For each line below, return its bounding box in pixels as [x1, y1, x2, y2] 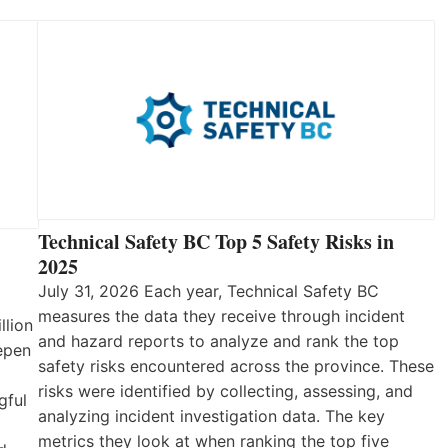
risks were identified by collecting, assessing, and [38, 380, 413, 401]
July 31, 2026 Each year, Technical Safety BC [38, 280, 379, 301]
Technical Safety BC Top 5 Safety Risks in [38, 226, 394, 256]
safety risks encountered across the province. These [38, 355, 434, 376]
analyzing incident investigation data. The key [38, 405, 385, 426]
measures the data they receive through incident [38, 305, 405, 326]
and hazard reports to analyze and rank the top [38, 330, 399, 351]
